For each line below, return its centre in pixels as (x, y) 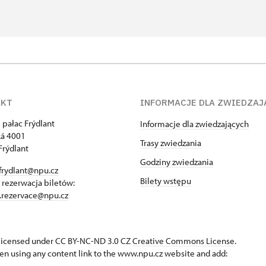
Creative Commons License (183, 241)
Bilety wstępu (166, 181)
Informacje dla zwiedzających (194, 124)
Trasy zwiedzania (171, 143)
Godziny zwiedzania (177, 162)
